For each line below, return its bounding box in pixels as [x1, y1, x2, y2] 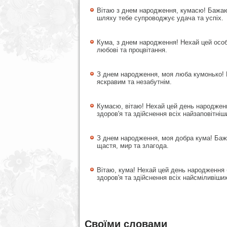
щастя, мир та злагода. [97, 142, 169, 149]
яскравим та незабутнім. [97, 78, 172, 86]
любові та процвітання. [97, 46, 167, 54]
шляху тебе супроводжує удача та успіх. [97, 14, 223, 22]
